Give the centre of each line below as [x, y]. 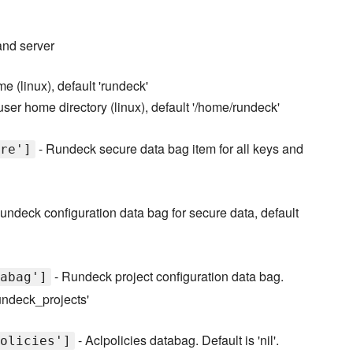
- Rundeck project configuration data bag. [167, 277]
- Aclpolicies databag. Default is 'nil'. [176, 340]
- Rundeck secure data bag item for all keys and [169, 149]
